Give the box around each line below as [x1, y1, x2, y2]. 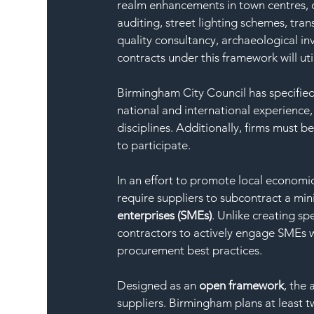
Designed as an [117, 278, 200, 293]
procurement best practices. [117, 243, 263, 258]
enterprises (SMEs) [117, 208, 212, 223]
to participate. [117, 138, 191, 153]
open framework [199, 278, 285, 293]
